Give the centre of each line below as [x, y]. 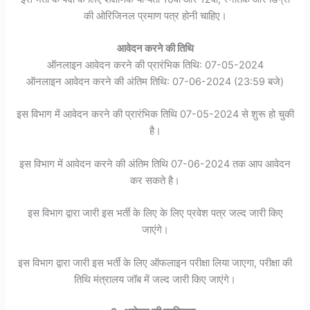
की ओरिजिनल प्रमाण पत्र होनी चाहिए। [155, 16]
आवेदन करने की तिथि [155, 49]
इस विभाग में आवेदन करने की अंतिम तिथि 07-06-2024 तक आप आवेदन [155, 164]
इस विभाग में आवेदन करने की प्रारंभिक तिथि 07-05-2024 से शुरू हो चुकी [155, 115]
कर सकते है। [155, 180]
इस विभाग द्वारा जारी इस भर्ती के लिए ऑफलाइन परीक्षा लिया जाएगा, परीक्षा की [155, 263]
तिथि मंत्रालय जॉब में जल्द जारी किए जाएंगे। [155, 279]
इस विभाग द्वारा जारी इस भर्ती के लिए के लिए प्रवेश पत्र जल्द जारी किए [155, 213]
